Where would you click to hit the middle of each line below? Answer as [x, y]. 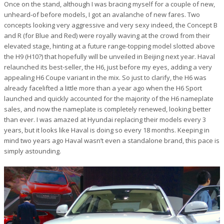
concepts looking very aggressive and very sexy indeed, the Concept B [111, 25]
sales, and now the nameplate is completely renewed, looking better [107, 109]
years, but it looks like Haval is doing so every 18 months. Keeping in [107, 130]
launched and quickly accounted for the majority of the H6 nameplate [109, 98]
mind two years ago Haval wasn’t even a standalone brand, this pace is [112, 140]
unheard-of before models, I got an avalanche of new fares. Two [102, 14]
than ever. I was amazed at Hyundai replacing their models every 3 [105, 119]
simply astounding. [32, 151]
